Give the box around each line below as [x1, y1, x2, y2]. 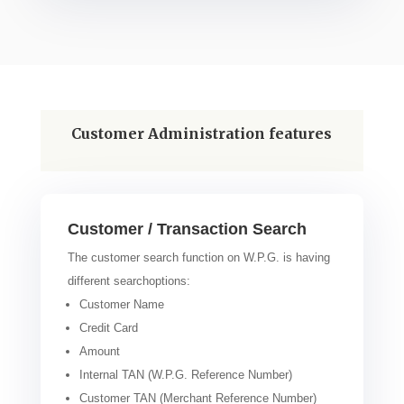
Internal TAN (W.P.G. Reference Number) [78, 367, 292, 381]
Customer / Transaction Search [67, 219, 307, 238]
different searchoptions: [67, 273, 190, 288]
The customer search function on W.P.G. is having [67, 250, 330, 264]
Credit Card [78, 320, 138, 335]
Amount [78, 344, 120, 358]
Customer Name [78, 297, 164, 311]
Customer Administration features [71, 124, 333, 142]
